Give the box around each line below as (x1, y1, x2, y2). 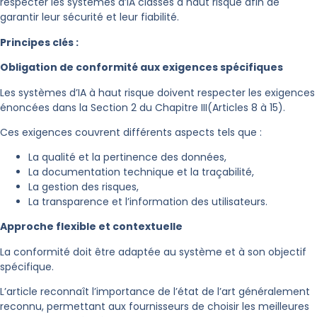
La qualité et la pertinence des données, (28, 150, 226, 165)
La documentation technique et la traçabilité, (28, 165, 254, 180)
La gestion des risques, (28, 180, 139, 195)
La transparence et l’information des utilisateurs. (28, 195, 267, 209)
